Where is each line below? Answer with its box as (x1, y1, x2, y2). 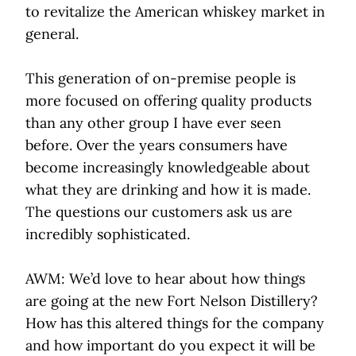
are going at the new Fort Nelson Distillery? (25, 292, 318, 311)
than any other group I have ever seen (25, 114, 281, 133)
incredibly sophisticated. (25, 225, 190, 244)
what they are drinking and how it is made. (25, 180, 311, 199)
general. (25, 25, 79, 44)
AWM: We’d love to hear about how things (25, 269, 305, 288)
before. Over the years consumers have (25, 136, 288, 155)
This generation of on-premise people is (25, 69, 296, 88)
